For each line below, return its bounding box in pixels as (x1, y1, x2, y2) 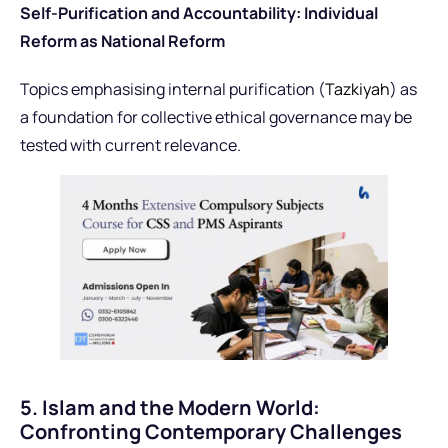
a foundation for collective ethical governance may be (20, 106, 412, 129)
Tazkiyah (325, 78, 390, 101)
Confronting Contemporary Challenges (20, 417, 402, 445)
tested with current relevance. (20, 134, 241, 157)
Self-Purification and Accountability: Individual (20, 2, 378, 25)
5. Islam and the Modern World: (20, 393, 320, 421)
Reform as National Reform (20, 30, 225, 53)
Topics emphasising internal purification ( (20, 78, 325, 101)
